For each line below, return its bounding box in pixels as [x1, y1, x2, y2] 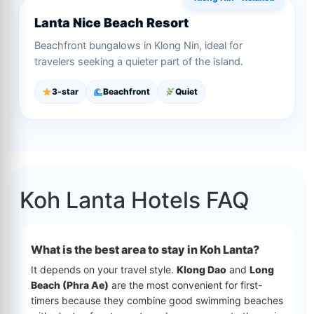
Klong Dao [177, 264, 226, 275]
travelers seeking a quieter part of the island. [34, 55, 243, 68]
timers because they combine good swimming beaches [31, 294, 283, 306]
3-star [51, 86, 78, 97]
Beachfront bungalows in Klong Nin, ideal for [34, 39, 243, 52]
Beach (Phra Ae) [31, 279, 109, 291]
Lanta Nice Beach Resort [34, 15, 189, 30]
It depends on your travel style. [31, 264, 177, 275]
